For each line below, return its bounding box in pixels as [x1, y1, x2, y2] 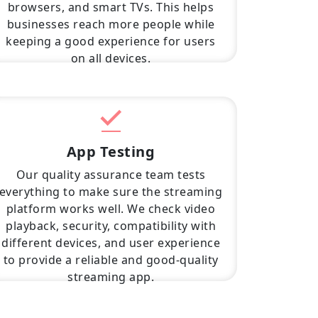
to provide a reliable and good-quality [3, 252, 219, 268]
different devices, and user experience [1, 235, 220, 251]
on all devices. [70, 50, 151, 66]
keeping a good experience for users [6, 33, 216, 49]
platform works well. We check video [6, 201, 216, 216]
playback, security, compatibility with [6, 218, 216, 234]
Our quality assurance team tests [16, 167, 206, 182]
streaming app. [67, 269, 154, 285]
